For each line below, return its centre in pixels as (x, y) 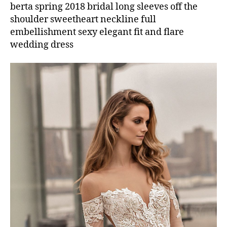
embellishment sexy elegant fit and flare (97, 32)
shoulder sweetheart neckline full (83, 20)
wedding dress (42, 45)
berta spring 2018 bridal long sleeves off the (104, 7)
